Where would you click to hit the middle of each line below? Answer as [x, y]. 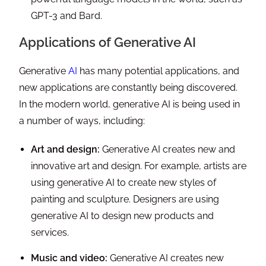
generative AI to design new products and [123, 216]
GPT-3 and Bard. [67, 16]
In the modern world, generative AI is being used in [130, 104]
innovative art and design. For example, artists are [139, 166]
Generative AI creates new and [168, 150]
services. [50, 233]
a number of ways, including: [82, 121]
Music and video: [69, 258]
